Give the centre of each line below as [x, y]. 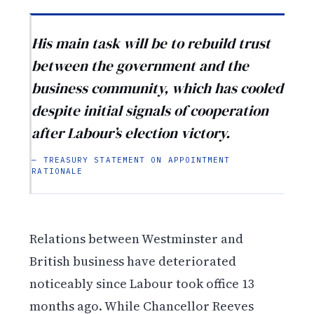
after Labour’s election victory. [131, 133]
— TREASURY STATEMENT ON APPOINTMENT [131, 160]
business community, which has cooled [158, 88]
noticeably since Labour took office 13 [142, 283]
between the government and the [141, 66]
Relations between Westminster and [137, 238]
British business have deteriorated [133, 261]
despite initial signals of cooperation [150, 111]
